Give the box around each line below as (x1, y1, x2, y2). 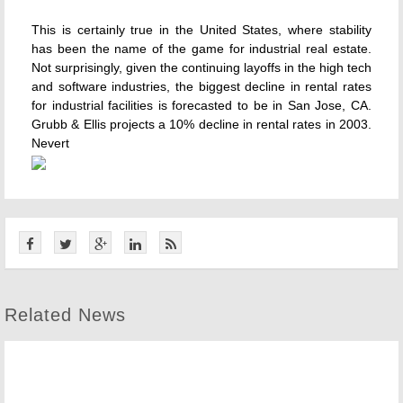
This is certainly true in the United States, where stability (31, 22, 372, 37)
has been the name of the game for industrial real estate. (31, 41, 372, 56)
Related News (4, 305, 126, 325)
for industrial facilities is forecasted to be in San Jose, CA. (31, 98, 372, 112)
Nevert (31, 136, 69, 150)
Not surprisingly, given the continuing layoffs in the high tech (31, 60, 372, 75)
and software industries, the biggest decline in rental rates (31, 79, 372, 94)
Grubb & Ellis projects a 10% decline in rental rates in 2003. (31, 117, 372, 131)
